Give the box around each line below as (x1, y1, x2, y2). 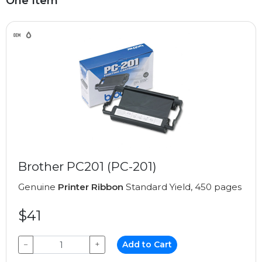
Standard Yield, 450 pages (123, 181, 242, 192)
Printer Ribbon (58, 181, 123, 192)
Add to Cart (122, 239, 173, 250)
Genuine (18, 181, 58, 192)
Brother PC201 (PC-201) (18, 159, 157, 174)
